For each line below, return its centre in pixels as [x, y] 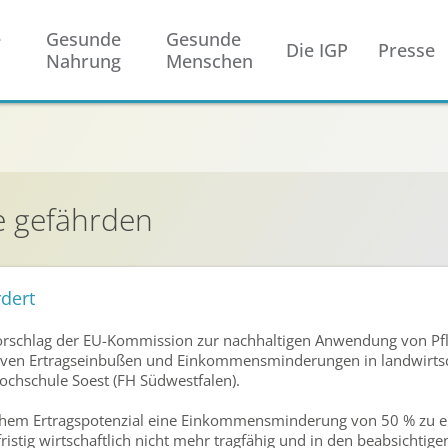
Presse [406, 50]
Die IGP [317, 50]
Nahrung [83, 61]
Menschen [209, 61]
